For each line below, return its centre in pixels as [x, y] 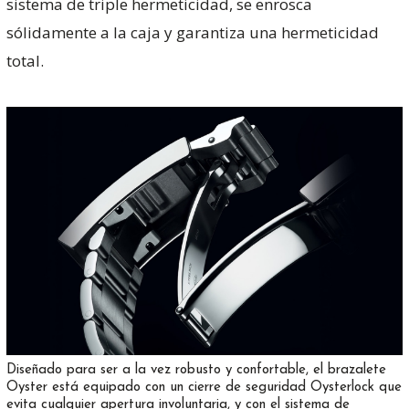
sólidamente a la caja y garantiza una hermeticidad [192, 32]
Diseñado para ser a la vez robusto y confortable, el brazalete [196, 371]
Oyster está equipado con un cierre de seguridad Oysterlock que [204, 388]
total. [25, 60]
